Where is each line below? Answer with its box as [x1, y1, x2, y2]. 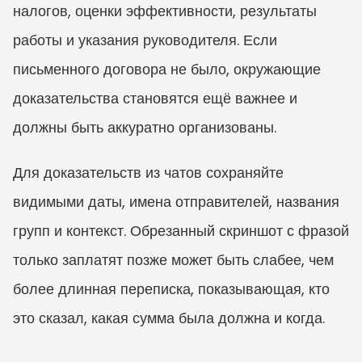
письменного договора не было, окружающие [13, 58, 321, 79]
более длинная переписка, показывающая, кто [13, 278, 330, 299]
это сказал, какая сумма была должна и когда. [13, 307, 325, 328]
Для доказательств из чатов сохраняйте [13, 162, 284, 183]
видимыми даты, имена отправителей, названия [13, 191, 339, 212]
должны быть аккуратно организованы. [13, 116, 276, 137]
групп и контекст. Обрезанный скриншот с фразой [13, 220, 349, 241]
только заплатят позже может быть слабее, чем [13, 249, 334, 270]
